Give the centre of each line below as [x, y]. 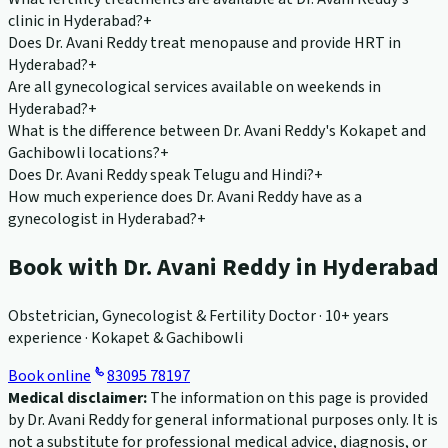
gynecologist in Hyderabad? [102, 219]
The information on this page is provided [287, 398]
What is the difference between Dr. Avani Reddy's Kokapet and [217, 131]
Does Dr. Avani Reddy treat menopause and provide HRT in [204, 43]
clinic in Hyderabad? [75, 21]
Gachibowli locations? [84, 153]
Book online [49, 376]
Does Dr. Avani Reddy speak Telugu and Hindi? [161, 175]
